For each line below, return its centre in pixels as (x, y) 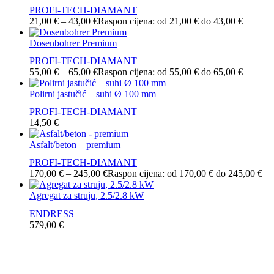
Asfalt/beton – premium (75, 145)
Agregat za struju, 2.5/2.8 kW (87, 196)
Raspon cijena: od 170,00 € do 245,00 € (185, 174)
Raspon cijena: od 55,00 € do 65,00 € (170, 72)
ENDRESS (52, 213)
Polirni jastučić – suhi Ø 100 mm (93, 94)
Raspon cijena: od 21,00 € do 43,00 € (170, 21)
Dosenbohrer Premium (73, 43)
